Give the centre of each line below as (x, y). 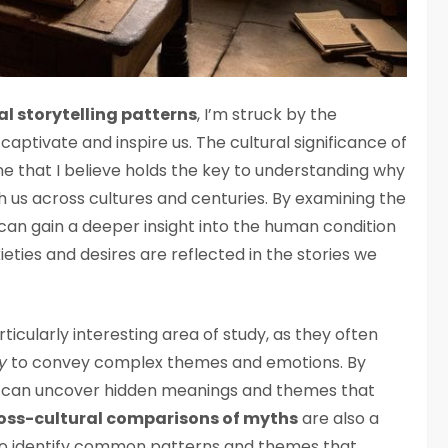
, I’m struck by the (267, 115)
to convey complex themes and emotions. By (186, 363)
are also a (338, 419)
